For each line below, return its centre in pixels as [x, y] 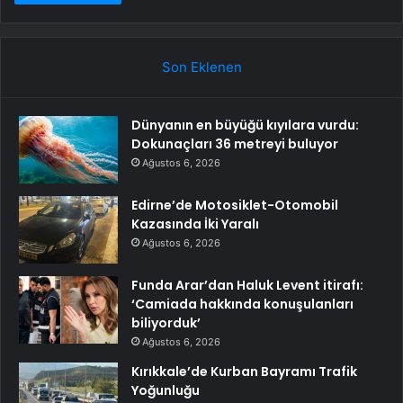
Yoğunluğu [166, 391]
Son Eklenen [201, 67]
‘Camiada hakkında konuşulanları [242, 304]
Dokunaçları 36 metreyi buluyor [235, 144]
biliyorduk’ [166, 323]
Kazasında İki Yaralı [195, 224]
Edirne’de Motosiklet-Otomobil [235, 206]
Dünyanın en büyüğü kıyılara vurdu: [245, 125]
